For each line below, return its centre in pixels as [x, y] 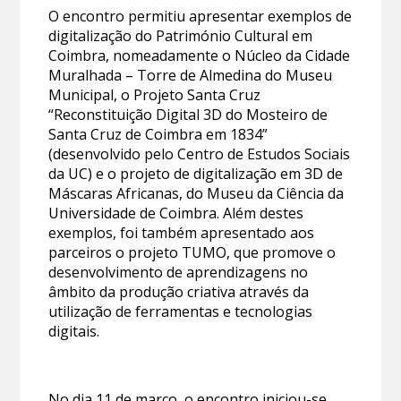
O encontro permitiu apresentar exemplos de [200, 16]
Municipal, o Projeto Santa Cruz [155, 94]
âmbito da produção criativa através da [179, 291]
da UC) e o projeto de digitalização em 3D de [196, 173]
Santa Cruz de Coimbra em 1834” [158, 134]
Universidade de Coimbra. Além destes [176, 213]
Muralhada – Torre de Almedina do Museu [191, 75]
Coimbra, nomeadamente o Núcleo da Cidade [200, 55]
